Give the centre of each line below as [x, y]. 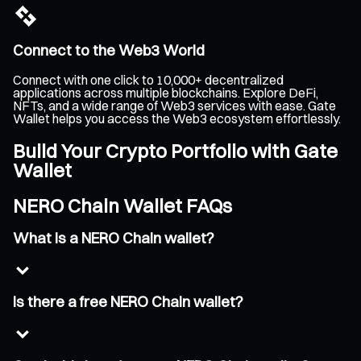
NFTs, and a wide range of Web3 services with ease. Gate [174, 106]
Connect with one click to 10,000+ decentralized [148, 80]
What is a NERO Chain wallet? [114, 238]
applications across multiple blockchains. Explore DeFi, [166, 93]
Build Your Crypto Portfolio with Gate [175, 151]
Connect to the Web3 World [109, 51]
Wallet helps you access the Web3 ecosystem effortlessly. [177, 119]
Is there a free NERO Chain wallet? [128, 302]
